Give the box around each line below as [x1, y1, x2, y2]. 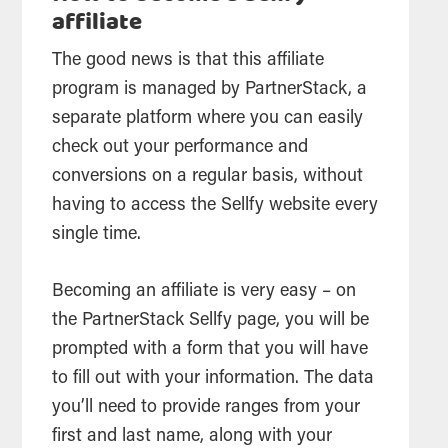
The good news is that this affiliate [52, 52, 325, 71]
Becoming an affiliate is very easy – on [52, 283, 357, 302]
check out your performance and [52, 139, 309, 158]
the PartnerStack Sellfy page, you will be [52, 312, 370, 331]
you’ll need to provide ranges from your [52, 399, 361, 418]
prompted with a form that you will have [52, 341, 369, 360]
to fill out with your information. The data [52, 370, 375, 389]
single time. [52, 226, 147, 245]
